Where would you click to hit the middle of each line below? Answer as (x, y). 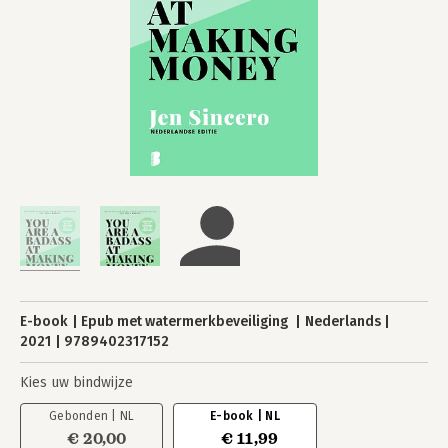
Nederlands (342, 321)
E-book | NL (245, 416)
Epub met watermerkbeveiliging (186, 321)
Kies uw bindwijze (76, 382)
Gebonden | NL (92, 416)
